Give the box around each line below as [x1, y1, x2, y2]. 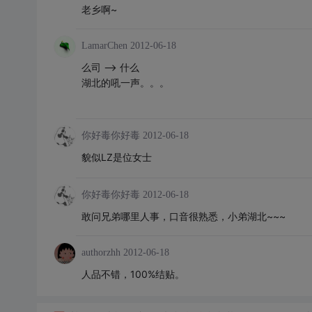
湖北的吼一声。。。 [81, 77, 169, 88]
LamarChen [81, 40, 127, 51]
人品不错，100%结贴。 [81, 268, 185, 281]
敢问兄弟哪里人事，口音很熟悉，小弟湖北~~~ [81, 210, 286, 223]
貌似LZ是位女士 [81, 151, 152, 164]
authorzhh [81, 247, 120, 258]
